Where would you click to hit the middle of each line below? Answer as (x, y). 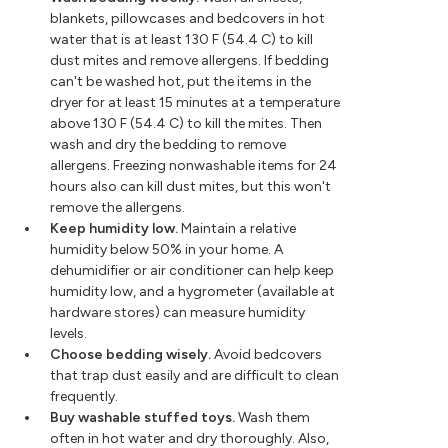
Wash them (272, 418)
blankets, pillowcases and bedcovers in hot (187, 19)
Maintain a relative (237, 229)
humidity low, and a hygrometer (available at (192, 292)
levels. (68, 334)
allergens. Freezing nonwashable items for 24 (193, 166)
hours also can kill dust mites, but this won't (190, 187)
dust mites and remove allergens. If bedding (189, 61)
